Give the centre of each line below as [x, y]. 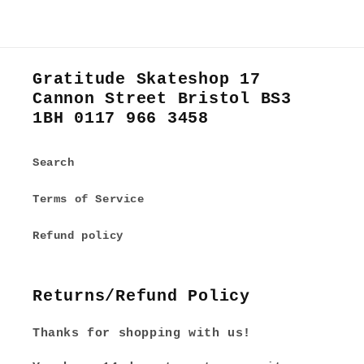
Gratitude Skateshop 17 [147, 79]
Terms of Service [89, 199]
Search [54, 162]
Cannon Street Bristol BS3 [162, 99]
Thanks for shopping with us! [142, 334]
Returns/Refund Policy [141, 296]
